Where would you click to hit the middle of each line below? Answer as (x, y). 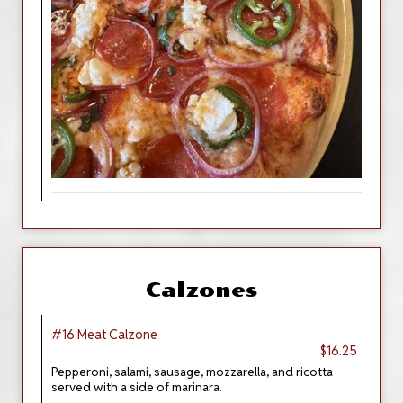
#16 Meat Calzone (104, 335)
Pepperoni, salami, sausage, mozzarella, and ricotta (192, 372)
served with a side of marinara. (137, 387)
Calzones (201, 290)
